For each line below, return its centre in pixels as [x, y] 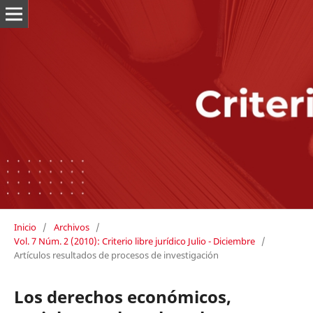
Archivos [71, 227]
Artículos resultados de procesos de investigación [116, 255]
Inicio [25, 227]
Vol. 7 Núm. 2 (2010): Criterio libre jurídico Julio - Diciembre [134, 241]
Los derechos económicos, [122, 296]
